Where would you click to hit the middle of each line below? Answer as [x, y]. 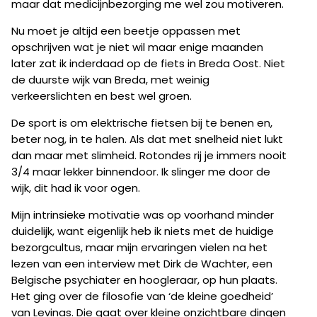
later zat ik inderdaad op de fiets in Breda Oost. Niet [148, 63]
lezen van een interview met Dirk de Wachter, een [142, 263]
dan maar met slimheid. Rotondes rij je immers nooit [149, 155]
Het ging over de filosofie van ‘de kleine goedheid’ [142, 296]
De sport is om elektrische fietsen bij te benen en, [142, 122]
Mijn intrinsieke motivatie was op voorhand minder [143, 214]
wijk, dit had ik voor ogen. [77, 188]
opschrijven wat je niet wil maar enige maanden [137, 47]
